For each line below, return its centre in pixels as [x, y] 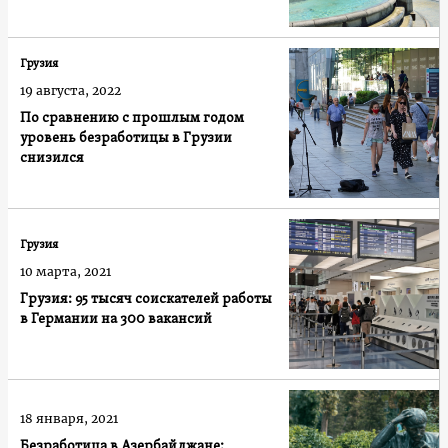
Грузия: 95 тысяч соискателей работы [146, 299]
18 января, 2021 [69, 418]
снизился [52, 158]
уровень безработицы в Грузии [126, 138]
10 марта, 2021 [65, 271]
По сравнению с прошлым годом [132, 118]
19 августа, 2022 [70, 90]
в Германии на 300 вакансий [116, 319]
